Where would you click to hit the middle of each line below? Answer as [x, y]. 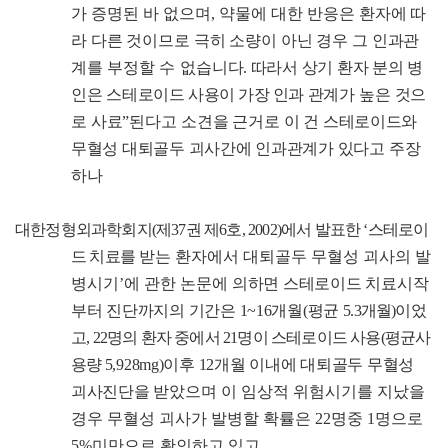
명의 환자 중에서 [165, 338]
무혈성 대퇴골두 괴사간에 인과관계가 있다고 [228, 149]
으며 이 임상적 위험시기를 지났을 [304, 392]
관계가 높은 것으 [367, 95]
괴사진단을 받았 [128, 392]
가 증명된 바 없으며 [141, 14]
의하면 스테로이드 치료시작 [330, 284]
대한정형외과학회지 [83, 230]
